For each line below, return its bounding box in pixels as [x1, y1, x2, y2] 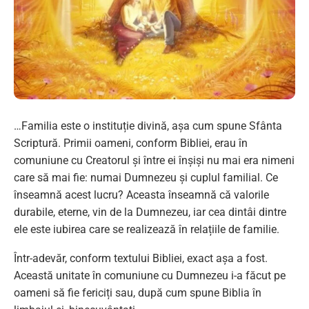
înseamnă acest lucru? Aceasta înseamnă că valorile [14, 188, 269, 202]
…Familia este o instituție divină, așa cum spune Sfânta [14, 119, 282, 133]
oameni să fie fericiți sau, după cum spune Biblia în [14, 286, 261, 300]
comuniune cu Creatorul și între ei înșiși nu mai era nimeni [14, 154, 295, 168]
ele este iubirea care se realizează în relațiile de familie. [14, 223, 279, 237]
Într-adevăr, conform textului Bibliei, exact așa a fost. [14, 252, 268, 266]
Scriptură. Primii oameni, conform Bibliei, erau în [14, 137, 248, 150]
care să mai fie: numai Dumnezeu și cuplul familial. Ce [14, 171, 278, 185]
